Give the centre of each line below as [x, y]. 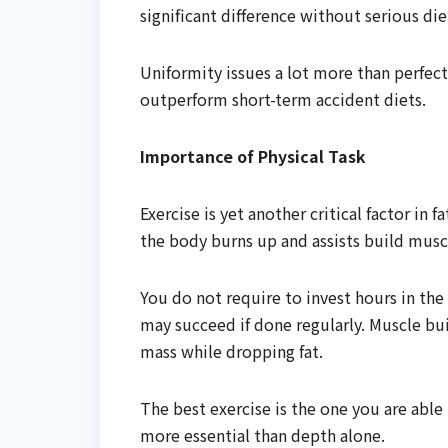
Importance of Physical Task [253, 156]
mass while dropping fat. [231, 351]
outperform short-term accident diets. [283, 99]
